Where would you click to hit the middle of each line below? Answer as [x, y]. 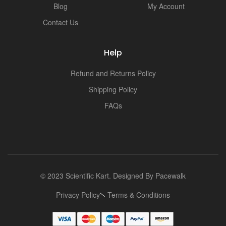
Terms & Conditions [139, 194]
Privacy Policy [78, 194]
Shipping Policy [113, 89]
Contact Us [60, 22]
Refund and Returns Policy [113, 73]
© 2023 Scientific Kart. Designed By [98, 175]
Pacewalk [171, 175]
